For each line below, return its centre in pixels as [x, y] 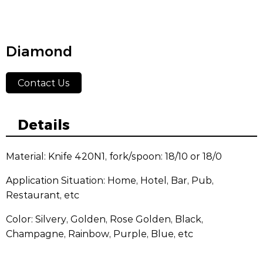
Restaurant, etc [43, 194]
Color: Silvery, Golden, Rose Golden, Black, [104, 218]
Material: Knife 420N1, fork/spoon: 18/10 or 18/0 [114, 156]
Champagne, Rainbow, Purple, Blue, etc [100, 233]
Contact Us [44, 82]
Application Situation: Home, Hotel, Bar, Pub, [110, 180]
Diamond [39, 51]
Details [44, 123]
